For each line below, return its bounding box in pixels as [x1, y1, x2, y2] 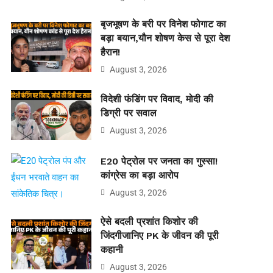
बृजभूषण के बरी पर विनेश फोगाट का [100, 18, 226, 30]
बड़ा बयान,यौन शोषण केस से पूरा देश [100, 32, 230, 44]
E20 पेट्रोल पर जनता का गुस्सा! [100, 155, 218, 167]
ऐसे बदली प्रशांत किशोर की [100, 215, 198, 227]
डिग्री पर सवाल [100, 107, 157, 119]
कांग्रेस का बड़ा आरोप [100, 169, 179, 181]
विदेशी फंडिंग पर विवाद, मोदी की [100, 93, 213, 105]
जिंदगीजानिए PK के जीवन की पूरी [100, 229, 219, 241]
